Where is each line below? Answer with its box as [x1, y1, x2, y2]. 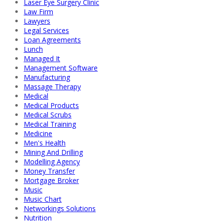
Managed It [24, 53, 60, 63]
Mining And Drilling [24, 147, 83, 157]
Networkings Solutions [24, 203, 96, 213]
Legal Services [24, 25, 69, 35]
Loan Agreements [24, 35, 81, 44]
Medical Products [24, 100, 79, 110]
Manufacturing [24, 72, 70, 82]
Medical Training [24, 119, 76, 129]
